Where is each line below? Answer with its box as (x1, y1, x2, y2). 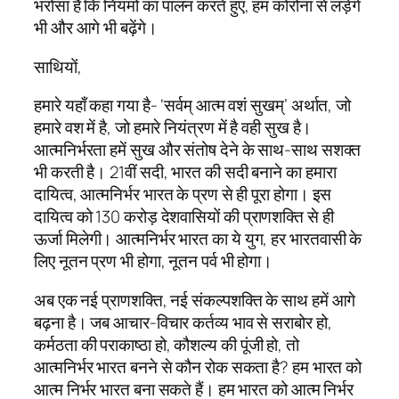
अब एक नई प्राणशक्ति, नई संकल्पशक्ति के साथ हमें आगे (34, 288, 356, 312)
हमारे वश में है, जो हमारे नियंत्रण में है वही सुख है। (34, 116, 313, 140)
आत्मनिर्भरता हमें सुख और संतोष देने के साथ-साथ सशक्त (34, 138, 362, 162)
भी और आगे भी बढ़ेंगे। (34, 16, 158, 40)
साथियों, (34, 54, 82, 78)
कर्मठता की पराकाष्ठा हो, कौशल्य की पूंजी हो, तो (34, 332, 299, 356)
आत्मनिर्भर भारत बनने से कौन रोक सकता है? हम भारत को (34, 354, 362, 379)
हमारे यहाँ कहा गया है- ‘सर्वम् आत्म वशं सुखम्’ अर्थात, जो (34, 94, 352, 118)
